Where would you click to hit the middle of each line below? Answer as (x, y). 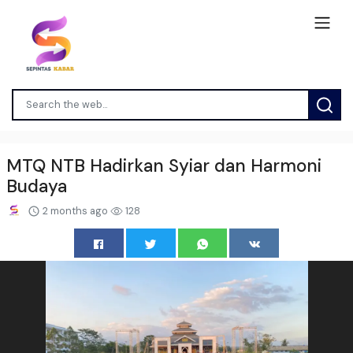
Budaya (37, 186)
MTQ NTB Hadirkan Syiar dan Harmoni (164, 165)
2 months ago (75, 210)
